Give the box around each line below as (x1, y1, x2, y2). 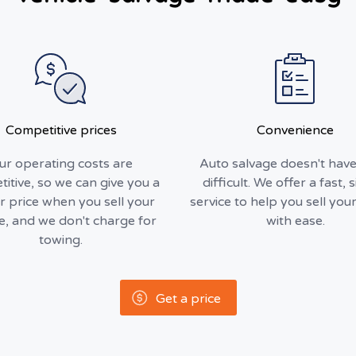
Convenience (257, 122, 334, 138)
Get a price (155, 291, 221, 307)
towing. (39, 232, 83, 248)
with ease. (265, 213, 325, 229)
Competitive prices (5, 122, 117, 138)
